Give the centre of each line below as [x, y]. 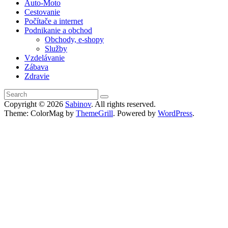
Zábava [36, 67]
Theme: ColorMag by [40, 113]
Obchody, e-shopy [74, 39]
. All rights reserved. [123, 104]
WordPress [175, 113]
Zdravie [37, 76]
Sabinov [78, 104]
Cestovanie [42, 12]
